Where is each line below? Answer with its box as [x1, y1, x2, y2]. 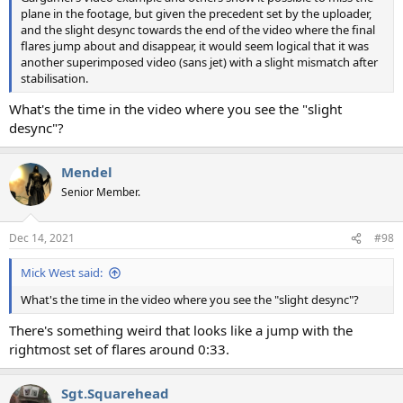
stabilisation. [21, 70, 88, 86]
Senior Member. [61, 184, 140, 200]
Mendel [61, 162, 112, 181]
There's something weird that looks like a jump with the [9, 320, 353, 339]
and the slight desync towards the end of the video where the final [21, 22, 375, 38]
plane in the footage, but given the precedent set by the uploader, [21, 5, 372, 22]
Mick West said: [21, 264, 103, 281]
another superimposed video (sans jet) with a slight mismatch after [21, 54, 378, 70]
